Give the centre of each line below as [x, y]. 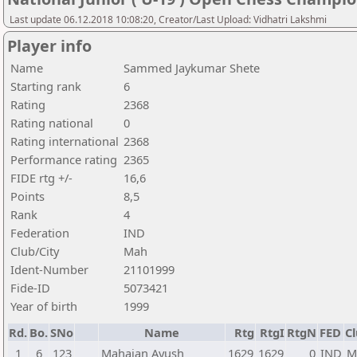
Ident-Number [49, 269]
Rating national [52, 123]
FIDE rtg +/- [41, 178]
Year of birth [44, 306]
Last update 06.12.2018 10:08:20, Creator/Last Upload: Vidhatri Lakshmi [168, 20]
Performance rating [64, 159]
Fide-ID [30, 288]
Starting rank [46, 86]
